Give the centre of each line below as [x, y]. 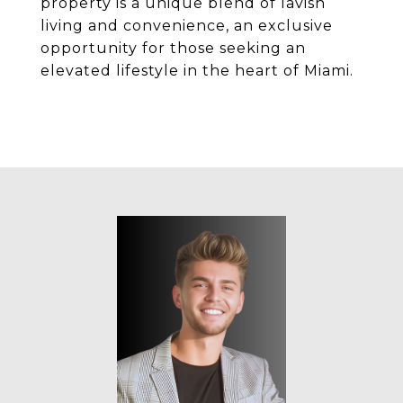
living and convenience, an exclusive [187, 26]
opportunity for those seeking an [173, 48]
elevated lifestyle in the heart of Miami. [197, 71]
